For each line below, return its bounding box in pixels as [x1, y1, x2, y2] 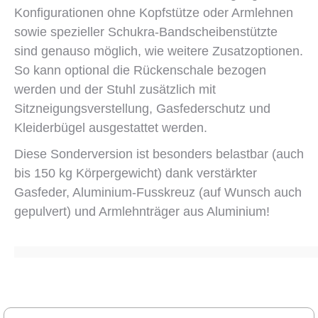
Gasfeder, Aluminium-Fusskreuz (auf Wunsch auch [14, 185, 302, 199]
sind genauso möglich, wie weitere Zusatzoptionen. [14, 44, 303, 58]
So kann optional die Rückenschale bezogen [14, 63, 266, 77]
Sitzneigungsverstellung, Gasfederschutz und [14, 102, 270, 116]
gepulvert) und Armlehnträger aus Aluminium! [14, 204, 270, 219]
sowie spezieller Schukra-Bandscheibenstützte [14, 25, 278, 39]
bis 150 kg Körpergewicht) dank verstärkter [14, 166, 257, 180]
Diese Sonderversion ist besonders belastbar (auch [14, 147, 304, 161]
